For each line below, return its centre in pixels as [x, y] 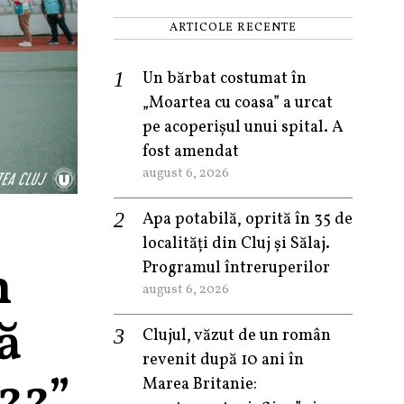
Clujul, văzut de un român [237, 336]
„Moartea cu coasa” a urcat [238, 103]
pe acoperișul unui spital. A [243, 128]
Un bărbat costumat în [225, 79]
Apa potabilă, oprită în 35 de [248, 220]
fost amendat [191, 152]
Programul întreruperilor [236, 268]
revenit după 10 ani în [223, 360]
